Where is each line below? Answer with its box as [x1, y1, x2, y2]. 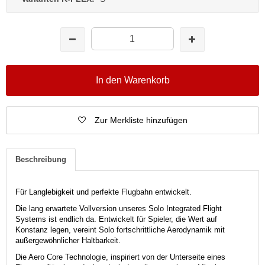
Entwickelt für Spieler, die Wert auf [99, 214, 217, 224]
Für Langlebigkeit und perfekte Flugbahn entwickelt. [15, 187, 194, 196]
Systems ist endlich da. [15, 214, 96, 224]
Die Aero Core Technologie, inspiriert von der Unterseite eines [15, 252, 225, 261]
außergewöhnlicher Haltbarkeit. [15, 235, 121, 245]
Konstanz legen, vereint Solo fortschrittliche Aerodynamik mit [15, 225, 225, 234]
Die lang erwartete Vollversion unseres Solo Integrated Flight [15, 203, 222, 213]
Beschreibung [15, 154, 66, 164]
